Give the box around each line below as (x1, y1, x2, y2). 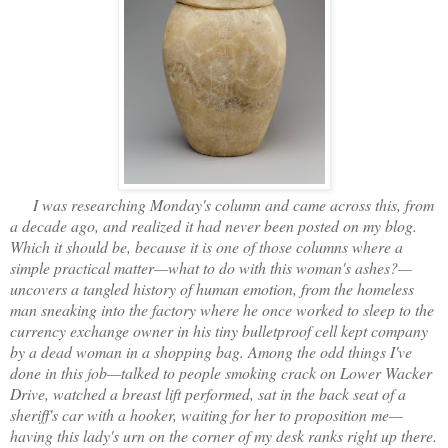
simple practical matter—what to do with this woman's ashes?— (10, 256, 412, 278)
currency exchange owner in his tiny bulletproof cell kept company (10, 319, 428, 341)
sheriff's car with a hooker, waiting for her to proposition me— (10, 403, 403, 425)
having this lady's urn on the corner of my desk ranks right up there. (10, 424, 437, 446)
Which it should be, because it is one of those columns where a (10, 235, 403, 257)
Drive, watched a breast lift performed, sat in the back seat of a (10, 382, 406, 404)
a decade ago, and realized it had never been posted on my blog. (10, 214, 417, 236)
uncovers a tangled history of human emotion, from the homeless (10, 277, 414, 299)
